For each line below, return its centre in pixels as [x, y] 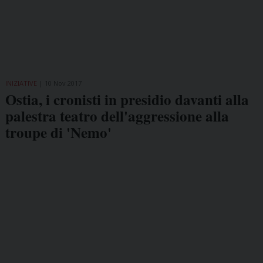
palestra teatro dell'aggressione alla [117, 116]
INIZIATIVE [21, 83]
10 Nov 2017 [63, 83]
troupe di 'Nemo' [58, 132]
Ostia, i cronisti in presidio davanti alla [127, 99]
